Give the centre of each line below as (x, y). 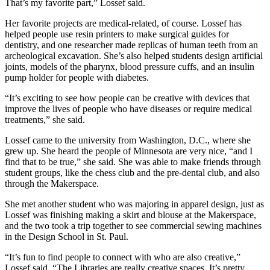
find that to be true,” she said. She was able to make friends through (133, 162)
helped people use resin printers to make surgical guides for (117, 34)
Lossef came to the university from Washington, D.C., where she (128, 140)
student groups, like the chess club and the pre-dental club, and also (132, 173)
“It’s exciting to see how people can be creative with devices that (127, 98)
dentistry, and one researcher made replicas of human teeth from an (131, 45)
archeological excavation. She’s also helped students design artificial (134, 56)
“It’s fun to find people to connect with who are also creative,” (123, 257)
